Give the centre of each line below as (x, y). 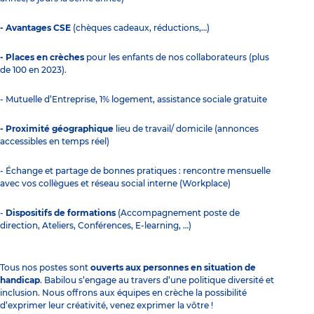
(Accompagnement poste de (178, 212)
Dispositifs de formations (61, 212)
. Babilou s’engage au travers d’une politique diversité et (157, 280)
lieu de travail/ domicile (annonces (186, 128)
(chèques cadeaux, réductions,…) (140, 27)
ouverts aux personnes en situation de (173, 267)
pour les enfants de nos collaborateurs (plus (177, 57)
